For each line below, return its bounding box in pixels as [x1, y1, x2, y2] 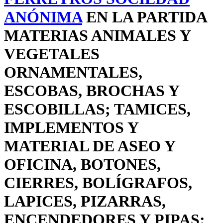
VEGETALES [4, 45, 100, 63]
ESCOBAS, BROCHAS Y [4, 82, 179, 100]
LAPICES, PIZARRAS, [4, 192, 166, 211]
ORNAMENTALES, [4, 63, 142, 82]
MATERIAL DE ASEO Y [4, 137, 175, 155]
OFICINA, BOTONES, [4, 155, 161, 174]
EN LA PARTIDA [82, 8, 207, 26]
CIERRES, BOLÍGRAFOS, [4, 174, 192, 192]
